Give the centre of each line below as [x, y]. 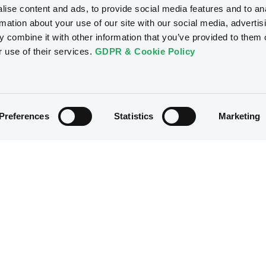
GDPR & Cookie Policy [145, 52]
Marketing [239, 116]
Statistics [134, 116]
